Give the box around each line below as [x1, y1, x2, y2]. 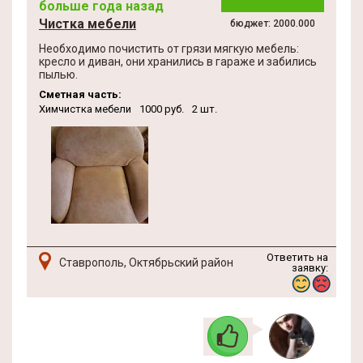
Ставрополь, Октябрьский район [59, 256, 233, 269]
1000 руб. [139, 103, 184, 115]
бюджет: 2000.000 [230, 18, 315, 29]
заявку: [292, 262, 328, 274]
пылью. [39, 68, 78, 81]
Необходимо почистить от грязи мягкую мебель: [39, 42, 299, 55]
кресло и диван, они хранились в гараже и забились [39, 55, 317, 68]
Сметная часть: [39, 88, 122, 100]
